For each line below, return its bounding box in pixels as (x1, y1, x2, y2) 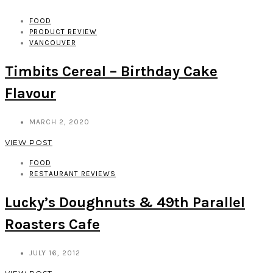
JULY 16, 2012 (29, 248, 80, 257)
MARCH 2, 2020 (29, 117, 90, 126)
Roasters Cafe (5, 215, 100, 233)
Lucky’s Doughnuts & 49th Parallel (5, 193, 245, 211)
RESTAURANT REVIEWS (29, 169, 116, 178)
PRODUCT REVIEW (29, 27, 97, 37)
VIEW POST (5, 137, 52, 147)
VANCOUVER (29, 38, 76, 48)
